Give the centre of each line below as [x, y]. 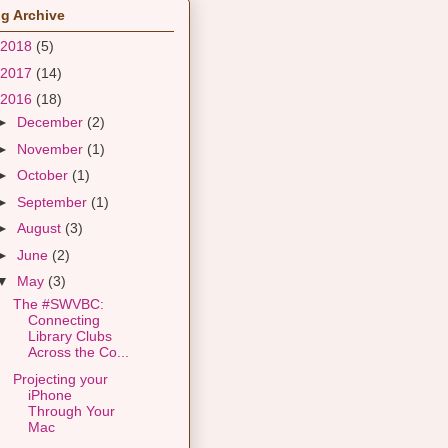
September [53, 201]
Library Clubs [69, 336]
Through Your [71, 410]
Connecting [63, 320]
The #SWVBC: [58, 304]
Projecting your [60, 378]
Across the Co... [78, 352]
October [44, 175]
